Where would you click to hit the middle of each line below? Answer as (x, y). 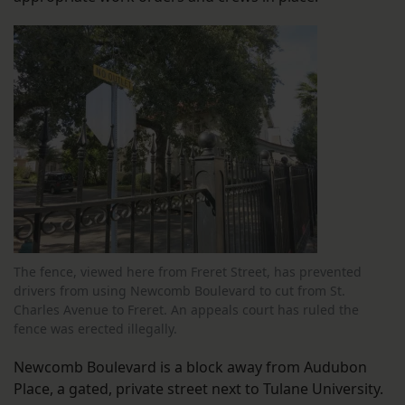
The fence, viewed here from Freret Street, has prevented (188, 272)
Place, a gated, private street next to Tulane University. (198, 389)
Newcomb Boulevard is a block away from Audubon (190, 367)
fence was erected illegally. (95, 329)
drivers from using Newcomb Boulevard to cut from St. (179, 291)
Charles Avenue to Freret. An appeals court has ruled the (186, 310)
